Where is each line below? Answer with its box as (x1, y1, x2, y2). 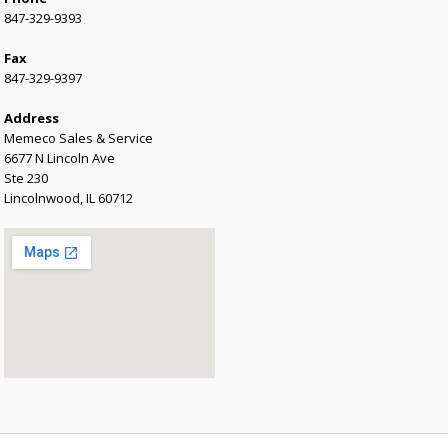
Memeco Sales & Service (4, 128, 154, 147)
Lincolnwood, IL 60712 (4, 188, 134, 207)
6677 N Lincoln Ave (4, 148, 116, 167)
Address (4, 108, 60, 127)
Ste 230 (4, 168, 49, 187)
